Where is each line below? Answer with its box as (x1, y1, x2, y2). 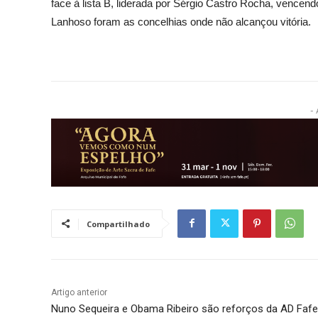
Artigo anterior (51, 287, 107, 297)
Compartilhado (87, 218, 150, 229)
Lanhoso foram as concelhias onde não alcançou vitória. (51, 16, 311, 28)
